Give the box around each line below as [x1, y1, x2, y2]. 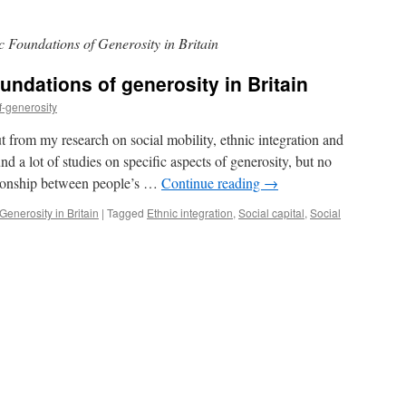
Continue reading [161, 173, 264, 192]
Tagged [107, 205, 144, 220]
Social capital [238, 205, 304, 220]
